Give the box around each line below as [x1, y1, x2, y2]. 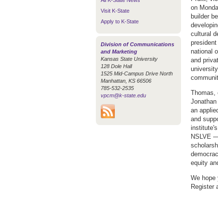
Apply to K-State [101, 18, 139, 24]
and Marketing [101, 49, 137, 54]
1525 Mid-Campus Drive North [101, 71, 173, 76]
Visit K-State [101, 8, 129, 14]
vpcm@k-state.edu [101, 92, 146, 98]
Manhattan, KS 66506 [101, 78, 151, 84]
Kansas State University [101, 56, 158, 62]
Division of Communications [101, 41, 174, 47]
